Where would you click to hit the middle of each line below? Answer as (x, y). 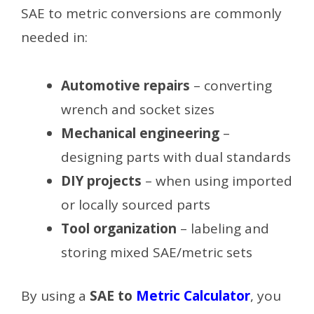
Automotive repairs (125, 85)
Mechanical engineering (140, 133)
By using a (55, 296)
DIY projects (101, 180)
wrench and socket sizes (138, 109)
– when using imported (217, 180)
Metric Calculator (193, 296)
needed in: (54, 37)
